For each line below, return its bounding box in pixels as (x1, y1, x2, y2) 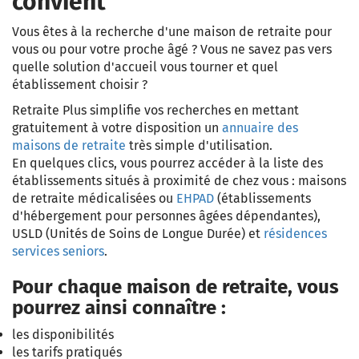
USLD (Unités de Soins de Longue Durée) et (12, 226, 264, 242)
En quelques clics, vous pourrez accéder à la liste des (12, 155, 323, 171)
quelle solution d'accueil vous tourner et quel (12, 59, 278, 75)
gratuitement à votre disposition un (12, 120, 222, 136)
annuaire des (222, 120, 298, 136)
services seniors (12, 244, 104, 260)
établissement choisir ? (12, 77, 147, 93)
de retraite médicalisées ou (12, 191, 176, 207)
